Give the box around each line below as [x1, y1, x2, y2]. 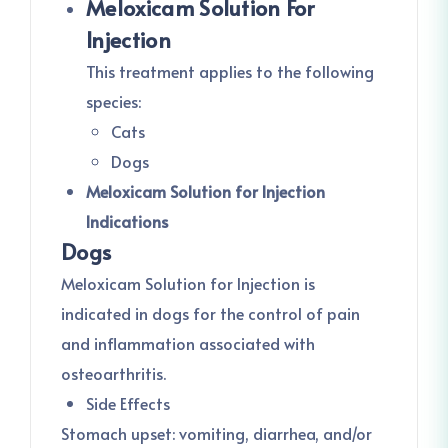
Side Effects [86, 392, 170, 414]
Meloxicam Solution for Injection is [61, 272, 315, 294]
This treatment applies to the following [86, 60, 374, 82]
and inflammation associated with [61, 332, 315, 354]
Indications [86, 210, 168, 232]
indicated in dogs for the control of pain [61, 302, 360, 324]
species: [86, 90, 141, 112]
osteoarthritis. [61, 362, 166, 384]
